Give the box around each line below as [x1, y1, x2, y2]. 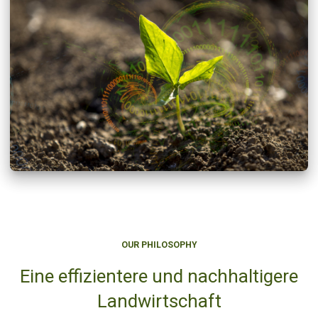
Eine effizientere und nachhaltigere [20, 265, 298, 287]
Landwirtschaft [97, 290, 221, 312]
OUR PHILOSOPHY [121, 239, 197, 250]
